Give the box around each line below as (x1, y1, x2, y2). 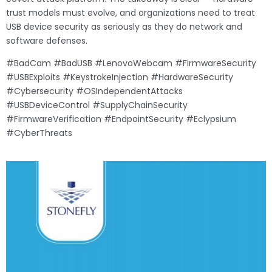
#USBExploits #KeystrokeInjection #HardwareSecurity (6, 71, 233, 84)
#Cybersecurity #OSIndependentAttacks (6, 85, 183, 98)
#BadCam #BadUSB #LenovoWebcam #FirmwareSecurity (6, 57, 256, 70)
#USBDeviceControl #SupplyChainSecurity (6, 99, 188, 112)
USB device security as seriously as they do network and (6, 21, 242, 33)
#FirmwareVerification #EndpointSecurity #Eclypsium (6, 113, 236, 126)
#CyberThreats (6, 127, 72, 140)
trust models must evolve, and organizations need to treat (6, 7, 255, 19)
